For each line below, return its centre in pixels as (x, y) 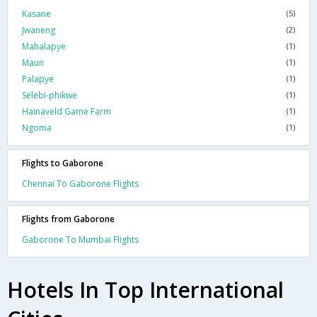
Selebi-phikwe (50, 96)
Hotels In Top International (145, 290)
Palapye (38, 79)
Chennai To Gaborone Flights (80, 184)
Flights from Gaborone (68, 219)
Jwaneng (39, 30)
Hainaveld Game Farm (67, 112)
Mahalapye (44, 47)
